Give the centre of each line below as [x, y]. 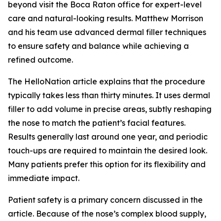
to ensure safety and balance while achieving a [98, 46]
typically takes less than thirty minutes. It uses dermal [109, 95]
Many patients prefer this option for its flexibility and [107, 164]
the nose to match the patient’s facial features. [97, 123]
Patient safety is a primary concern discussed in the [105, 200]
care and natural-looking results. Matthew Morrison [106, 18]
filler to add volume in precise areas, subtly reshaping [110, 109]
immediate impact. [44, 178]
